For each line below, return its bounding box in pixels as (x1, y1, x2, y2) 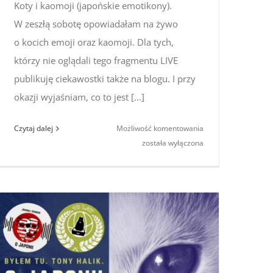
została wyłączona (142, 138, 204, 149)
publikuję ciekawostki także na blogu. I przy (14, 73, 196, 85)
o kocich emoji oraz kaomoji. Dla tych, (14, 36, 174, 49)
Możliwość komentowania (116, 123, 204, 134)
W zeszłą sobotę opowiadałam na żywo (14, 18, 178, 30)
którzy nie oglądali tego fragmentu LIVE (14, 54, 178, 67)
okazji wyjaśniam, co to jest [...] (14, 91, 144, 104)
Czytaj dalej (14, 123, 53, 134)
